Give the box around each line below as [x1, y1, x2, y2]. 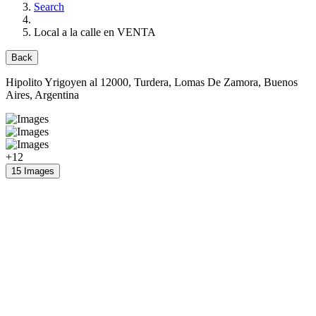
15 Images [11, 166, 54, 176]
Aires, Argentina [6, 89, 79, 101]
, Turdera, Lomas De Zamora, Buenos [128, 76, 298, 88]
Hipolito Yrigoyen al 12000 [6, 76, 128, 88]
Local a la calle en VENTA [34, 26, 156, 38]
